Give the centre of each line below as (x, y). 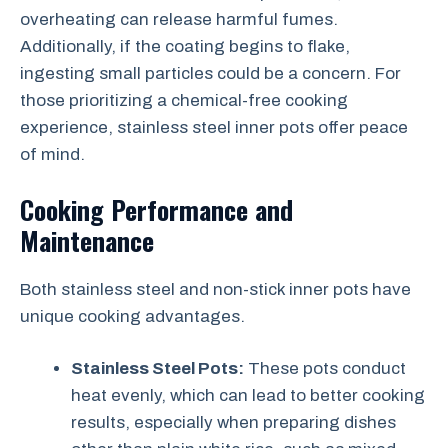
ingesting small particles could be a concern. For (210, 73)
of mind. (52, 154)
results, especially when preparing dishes (233, 422)
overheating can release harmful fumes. (179, 19)
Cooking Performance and (156, 209)
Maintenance (87, 240)
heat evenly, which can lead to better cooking (248, 395)
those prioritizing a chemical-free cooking (184, 100)
